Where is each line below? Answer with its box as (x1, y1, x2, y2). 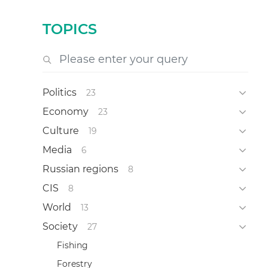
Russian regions (42, 163, 118, 175)
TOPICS (42, 20, 97, 38)
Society (42, 220, 78, 232)
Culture (42, 124, 79, 136)
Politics (42, 86, 77, 98)
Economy (42, 105, 89, 117)
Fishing (56, 239, 88, 251)
